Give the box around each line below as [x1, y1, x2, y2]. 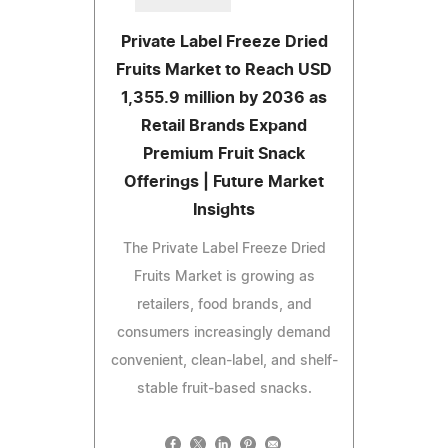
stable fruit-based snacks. [136, 382, 312, 397]
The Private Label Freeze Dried [122, 242, 326, 257]
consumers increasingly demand [117, 326, 331, 341]
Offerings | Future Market [124, 174, 324, 191]
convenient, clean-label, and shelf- [110, 354, 338, 369]
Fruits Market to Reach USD [116, 62, 332, 79]
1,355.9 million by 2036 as [121, 90, 327, 107]
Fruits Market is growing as [133, 270, 315, 285]
